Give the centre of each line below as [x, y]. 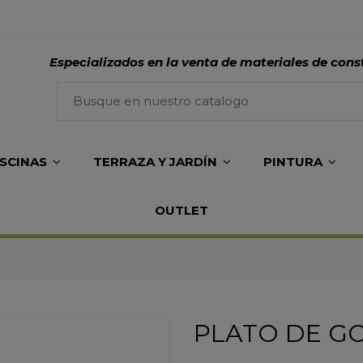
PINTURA [294, 161]
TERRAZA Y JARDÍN [156, 161]
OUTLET [181, 210]
